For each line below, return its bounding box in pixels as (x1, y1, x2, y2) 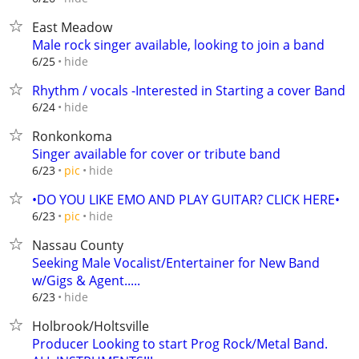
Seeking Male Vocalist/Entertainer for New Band (32, 254, 320, 272)
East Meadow (32, 18, 112, 36)
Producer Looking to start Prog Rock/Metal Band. (32, 335, 328, 353)
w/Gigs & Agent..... (32, 272, 140, 289)
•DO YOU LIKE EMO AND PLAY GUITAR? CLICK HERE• (32, 191, 340, 208)
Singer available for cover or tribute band (32, 145, 280, 163)
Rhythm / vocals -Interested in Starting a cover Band (32, 82, 345, 99)
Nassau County (32, 236, 123, 254)
